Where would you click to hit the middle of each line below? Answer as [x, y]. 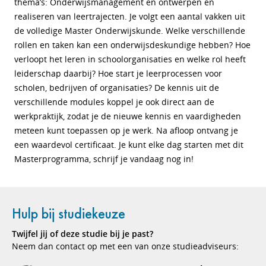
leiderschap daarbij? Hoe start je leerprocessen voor [118, 73]
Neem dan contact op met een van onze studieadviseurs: [125, 246]
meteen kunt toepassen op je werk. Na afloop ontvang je [126, 130]
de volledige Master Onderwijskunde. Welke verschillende [130, 31]
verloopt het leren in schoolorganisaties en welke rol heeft [130, 59]
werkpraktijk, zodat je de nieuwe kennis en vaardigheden [128, 116]
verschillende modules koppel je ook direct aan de [114, 102]
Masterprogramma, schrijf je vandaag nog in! [104, 159]
